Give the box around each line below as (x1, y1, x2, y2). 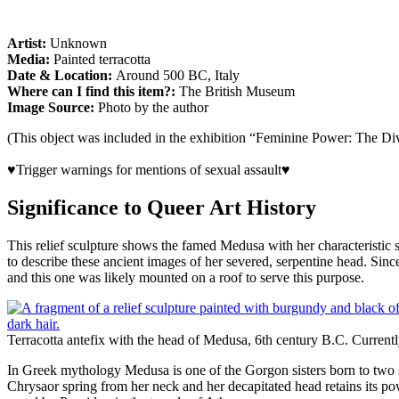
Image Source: (7, 100, 98, 116)
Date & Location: (7, 68, 116, 84)
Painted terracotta (50, 52, 151, 68)
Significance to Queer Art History (7, 196, 316, 220)
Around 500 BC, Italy (116, 68, 240, 84)
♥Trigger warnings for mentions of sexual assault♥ (7, 162, 290, 178)
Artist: (7, 36, 50, 52)
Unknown (50, 36, 107, 52)
